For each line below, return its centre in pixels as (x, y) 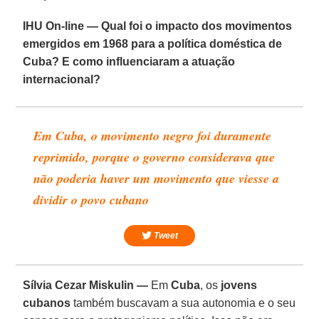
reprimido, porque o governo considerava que (155, 157)
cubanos (47, 303)
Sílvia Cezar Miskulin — (86, 285)
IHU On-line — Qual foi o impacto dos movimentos (158, 26)
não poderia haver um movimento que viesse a (157, 178)
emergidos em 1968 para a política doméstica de (153, 43)
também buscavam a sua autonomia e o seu (183, 303)
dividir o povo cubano (91, 199)
